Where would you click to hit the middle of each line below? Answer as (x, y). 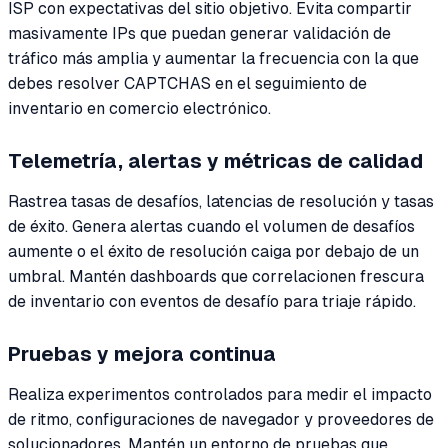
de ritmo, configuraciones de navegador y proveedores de (221, 419)
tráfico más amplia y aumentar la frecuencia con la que (213, 58)
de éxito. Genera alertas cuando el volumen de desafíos (211, 226)
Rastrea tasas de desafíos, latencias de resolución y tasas (221, 201)
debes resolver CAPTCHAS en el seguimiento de (187, 83)
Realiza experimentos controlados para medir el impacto (220, 394)
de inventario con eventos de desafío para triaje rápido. (212, 301)
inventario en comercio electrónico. (139, 108)
